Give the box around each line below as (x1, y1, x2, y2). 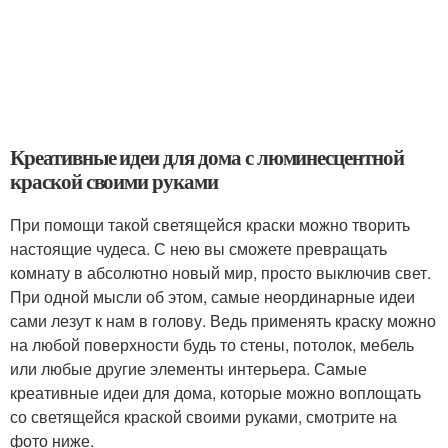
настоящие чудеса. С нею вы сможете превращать (10, 237, 387, 261)
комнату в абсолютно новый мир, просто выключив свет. (10, 261, 431, 285)
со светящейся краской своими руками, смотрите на (10, 405, 397, 429)
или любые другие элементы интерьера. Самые (10, 357, 367, 381)
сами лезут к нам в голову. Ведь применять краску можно (10, 309, 436, 333)
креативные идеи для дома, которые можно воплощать (10, 381, 421, 405)
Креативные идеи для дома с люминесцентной (10, 142, 404, 173)
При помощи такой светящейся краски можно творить (10, 213, 410, 237)
